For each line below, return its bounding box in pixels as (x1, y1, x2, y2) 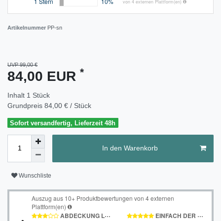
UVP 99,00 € (7, 61, 37, 68)
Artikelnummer (7, 24, 47, 31)
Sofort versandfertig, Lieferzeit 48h (10, 119, 116, 127)
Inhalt (7, 91, 27, 99)
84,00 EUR (7, 68, 80, 84)
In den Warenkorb (102, 144, 158, 152)
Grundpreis (7, 101, 44, 110)
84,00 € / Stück (44, 101, 91, 110)
